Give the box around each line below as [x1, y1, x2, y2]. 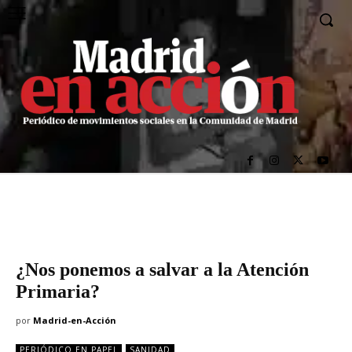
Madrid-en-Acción [33, 314, 116, 327]
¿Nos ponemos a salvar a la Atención [16, 259, 309, 280]
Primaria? [16, 281, 100, 302]
